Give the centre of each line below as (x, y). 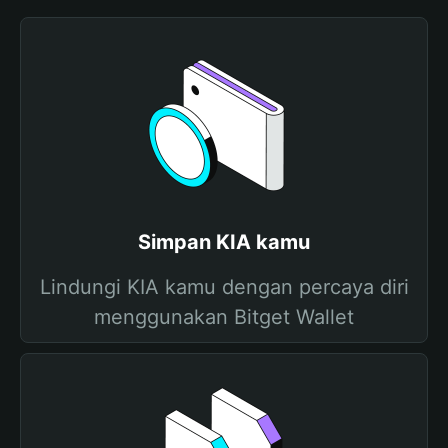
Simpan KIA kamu (224, 242)
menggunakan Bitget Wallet (224, 317)
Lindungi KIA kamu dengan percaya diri (224, 287)
